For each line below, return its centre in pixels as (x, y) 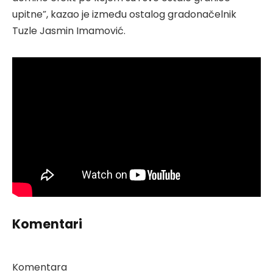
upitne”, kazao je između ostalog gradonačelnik (124, 14)
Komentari (47, 224)
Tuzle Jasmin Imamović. (69, 30)
